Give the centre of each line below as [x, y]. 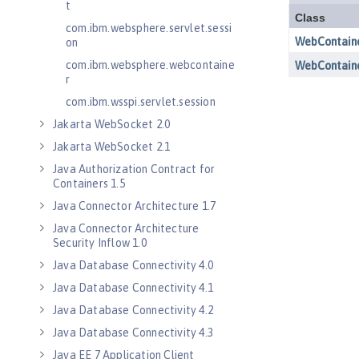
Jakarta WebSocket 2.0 [112, 124]
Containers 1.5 [89, 184]
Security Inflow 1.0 [100, 243]
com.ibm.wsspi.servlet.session [141, 102]
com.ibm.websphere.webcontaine [150, 65]
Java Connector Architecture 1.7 [135, 206]
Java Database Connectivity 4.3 [133, 333]
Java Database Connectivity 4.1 [133, 288]
